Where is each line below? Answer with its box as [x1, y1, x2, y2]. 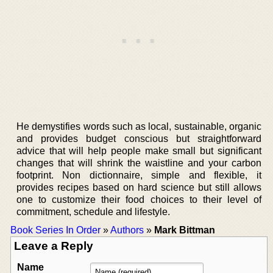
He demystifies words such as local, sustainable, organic [16, 121, 261, 132]
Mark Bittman [154, 224, 215, 235]
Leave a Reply [14, 239, 93, 252]
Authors [110, 224, 144, 235]
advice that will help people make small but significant [16, 145, 261, 156]
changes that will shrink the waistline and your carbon [16, 157, 261, 168]
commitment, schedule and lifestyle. [16, 206, 170, 217]
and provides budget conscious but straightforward [16, 133, 261, 144]
